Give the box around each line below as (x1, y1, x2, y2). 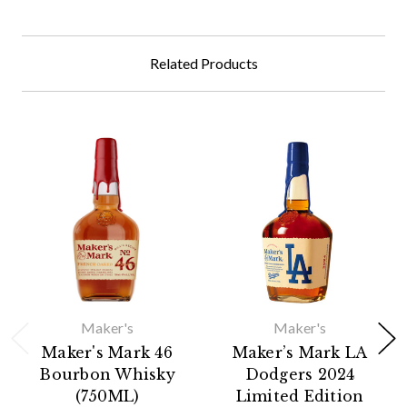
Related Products (149, 54, 258, 72)
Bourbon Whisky (39, 364, 175, 383)
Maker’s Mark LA (232, 342, 368, 362)
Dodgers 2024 (244, 364, 355, 383)
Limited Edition (235, 386, 364, 405)
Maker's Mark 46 (42, 342, 173, 362)
